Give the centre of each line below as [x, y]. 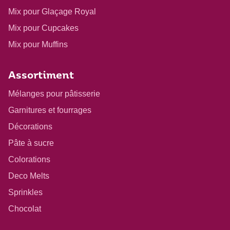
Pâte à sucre [31, 143]
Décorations [30, 127]
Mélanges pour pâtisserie [54, 94]
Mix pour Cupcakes [43, 28]
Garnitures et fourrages [50, 110]
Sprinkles [25, 193]
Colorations [29, 160]
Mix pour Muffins [38, 45]
